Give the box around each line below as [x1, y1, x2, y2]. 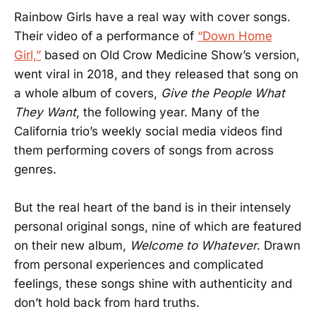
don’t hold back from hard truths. [14, 296, 200, 310]
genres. [14, 162, 56, 176]
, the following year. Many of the [76, 104, 260, 119]
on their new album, [14, 238, 130, 253]
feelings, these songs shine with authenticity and [14, 276, 292, 291]
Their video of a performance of [14, 28, 197, 43]
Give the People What [161, 85, 285, 100]
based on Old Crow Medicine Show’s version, [41, 47, 300, 62]
